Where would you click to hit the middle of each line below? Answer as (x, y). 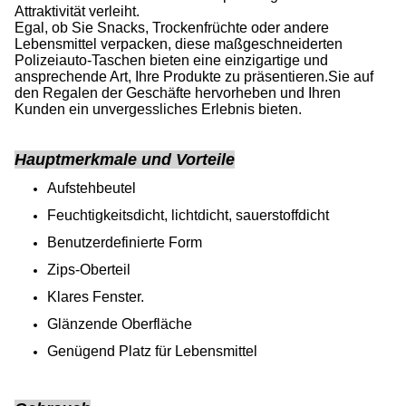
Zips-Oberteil (89, 270)
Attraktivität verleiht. (77, 11)
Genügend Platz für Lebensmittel (152, 351)
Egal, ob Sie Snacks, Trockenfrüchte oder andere (172, 28)
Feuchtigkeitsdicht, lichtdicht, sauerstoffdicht (188, 215)
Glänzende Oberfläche (120, 324)
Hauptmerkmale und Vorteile (125, 159)
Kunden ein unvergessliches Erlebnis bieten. (158, 109)
